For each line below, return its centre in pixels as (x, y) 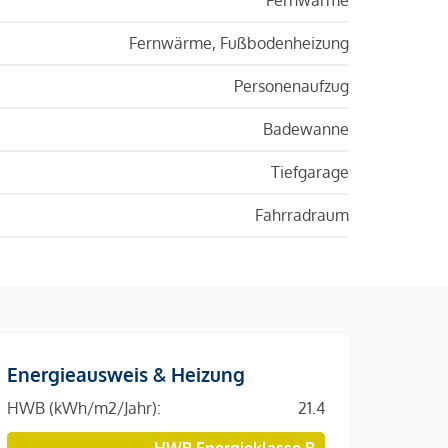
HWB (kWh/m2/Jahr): (84, 407)
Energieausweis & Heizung (126, 373)
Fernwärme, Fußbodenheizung (239, 42)
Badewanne (306, 128)
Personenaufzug (291, 85)
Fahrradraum (302, 214)
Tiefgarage (310, 171)
